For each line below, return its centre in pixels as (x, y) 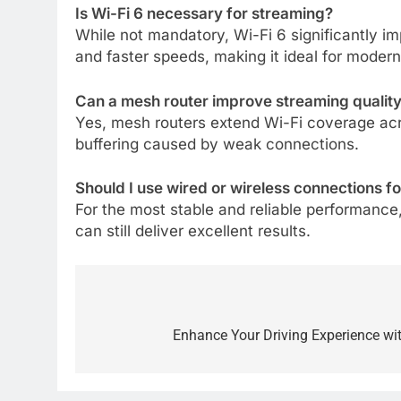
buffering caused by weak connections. (217, 144)
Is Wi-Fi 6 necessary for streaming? (204, 14)
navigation (142, 339)
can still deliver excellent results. (193, 231)
